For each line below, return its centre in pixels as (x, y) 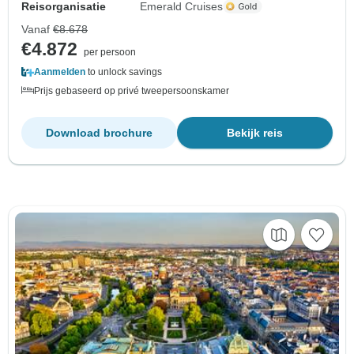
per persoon (110, 52)
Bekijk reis (255, 132)
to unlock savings (124, 72)
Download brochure (99, 132)
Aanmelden (60, 72)
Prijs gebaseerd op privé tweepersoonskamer (132, 90)
